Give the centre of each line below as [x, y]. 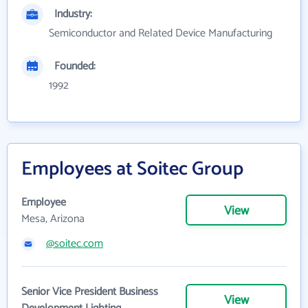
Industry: [73, 14]
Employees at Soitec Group [132, 169]
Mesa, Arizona [53, 219]
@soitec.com [75, 243]
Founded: [75, 66]
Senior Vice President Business [90, 291]
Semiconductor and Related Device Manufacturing [161, 33]
